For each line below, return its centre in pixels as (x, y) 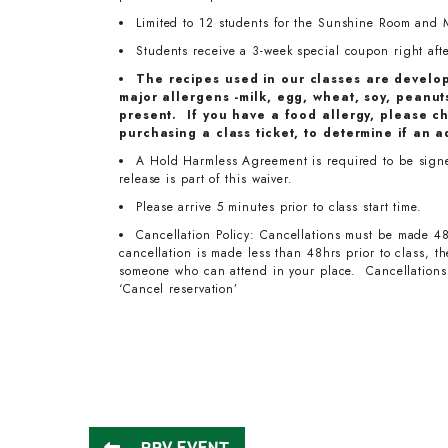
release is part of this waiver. (206, 178)
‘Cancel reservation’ (179, 288)
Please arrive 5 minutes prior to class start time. (279, 206)
